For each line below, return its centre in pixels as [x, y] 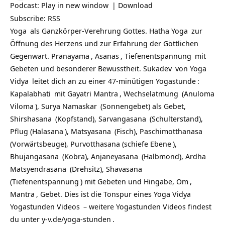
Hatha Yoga [168, 31]
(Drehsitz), [87, 169]
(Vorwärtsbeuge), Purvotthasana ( [67, 144]
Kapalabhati [30, 93]
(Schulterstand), [175, 119]
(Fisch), [126, 131]
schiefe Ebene [148, 144]
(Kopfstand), [76, 119]
